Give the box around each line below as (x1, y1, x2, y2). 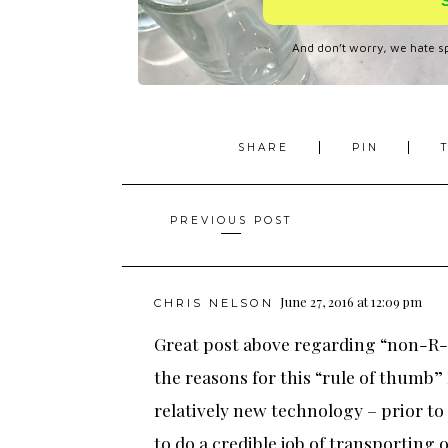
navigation (121, 238, 236, 271)
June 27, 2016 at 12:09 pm (280, 293, 422, 311)
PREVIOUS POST (170, 214, 293, 228)
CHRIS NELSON (154, 296, 274, 311)
